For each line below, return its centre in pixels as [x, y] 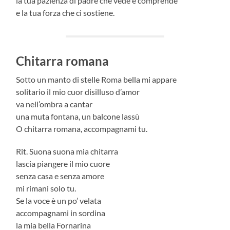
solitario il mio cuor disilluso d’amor [78, 91]
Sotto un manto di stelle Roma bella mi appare [97, 79]
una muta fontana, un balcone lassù [78, 116]
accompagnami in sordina [61, 213]
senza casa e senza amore [60, 176]
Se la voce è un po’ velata [59, 200]
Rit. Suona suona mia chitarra [67, 151]
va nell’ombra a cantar [54, 104]
